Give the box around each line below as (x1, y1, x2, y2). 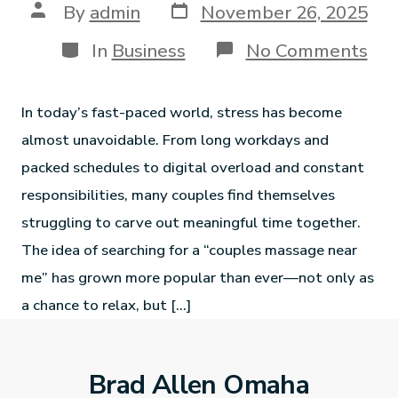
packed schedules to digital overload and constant (21, 156, 365, 178)
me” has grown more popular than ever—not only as (21, 267, 375, 288)
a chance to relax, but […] (21, 294, 192, 315)
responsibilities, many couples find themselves (21, 184, 336, 205)
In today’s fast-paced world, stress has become (21, 101, 343, 123)
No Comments (245, 37, 368, 63)
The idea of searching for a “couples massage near (21, 239, 358, 260)
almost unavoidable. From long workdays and (21, 129, 330, 150)
